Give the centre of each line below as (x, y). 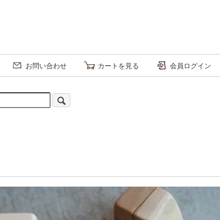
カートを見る (118, 66)
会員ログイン (191, 66)
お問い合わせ (46, 66)
